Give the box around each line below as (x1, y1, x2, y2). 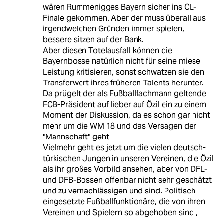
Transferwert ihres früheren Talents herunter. (42, 78, 204, 88)
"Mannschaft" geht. (42, 132, 111, 142)
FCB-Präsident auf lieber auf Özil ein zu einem (42, 99, 206, 110)
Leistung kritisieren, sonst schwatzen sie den (42, 67, 204, 78)
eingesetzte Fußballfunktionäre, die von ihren (42, 196, 205, 207)
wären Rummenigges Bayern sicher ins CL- (42, 2, 196, 13)
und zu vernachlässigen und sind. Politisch (42, 186, 195, 196)
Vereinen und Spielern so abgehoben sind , (42, 207, 198, 218)
